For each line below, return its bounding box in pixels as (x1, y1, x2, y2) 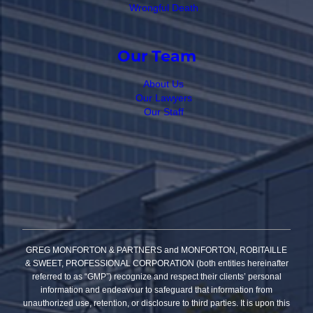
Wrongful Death (129, 2, 198, 14)
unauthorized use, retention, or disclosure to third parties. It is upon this (23, 298, 290, 308)
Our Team (117, 46, 196, 66)
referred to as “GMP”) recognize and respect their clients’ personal (31, 271, 282, 282)
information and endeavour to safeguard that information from (41, 284, 272, 295)
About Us (143, 78, 184, 89)
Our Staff (143, 105, 184, 117)
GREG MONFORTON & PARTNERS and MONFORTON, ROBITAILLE (26, 245, 287, 255)
